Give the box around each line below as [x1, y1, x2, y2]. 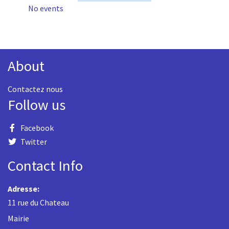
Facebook [20, 123, 54, 133]
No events [28, 3, 63, 13]
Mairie [8, 213, 29, 223]
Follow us [8, 96, 65, 114]
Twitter [20, 136, 47, 147]
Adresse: [8, 184, 39, 194]
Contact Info [8, 156, 83, 175]
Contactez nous [8, 84, 63, 94]
